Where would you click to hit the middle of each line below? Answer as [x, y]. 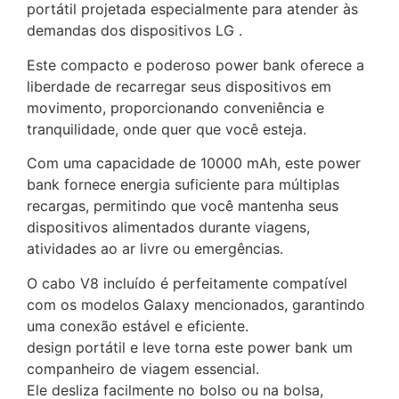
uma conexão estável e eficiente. [138, 326]
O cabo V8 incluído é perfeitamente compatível [187, 283]
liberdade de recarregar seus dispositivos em [179, 86]
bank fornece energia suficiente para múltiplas [183, 185]
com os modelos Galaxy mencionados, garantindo [196, 304]
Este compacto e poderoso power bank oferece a [195, 65]
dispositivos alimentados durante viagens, [168, 228]
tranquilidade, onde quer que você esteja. [167, 129]
